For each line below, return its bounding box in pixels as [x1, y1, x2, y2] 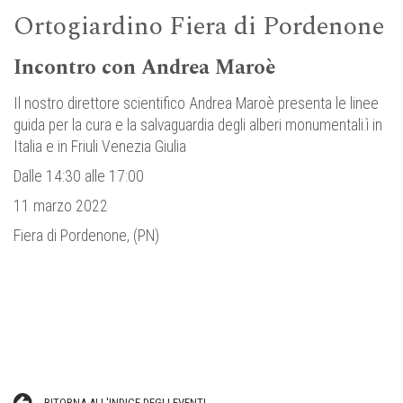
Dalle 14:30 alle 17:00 [13, 166, 144, 185]
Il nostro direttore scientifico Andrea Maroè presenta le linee [13, 94, 379, 112]
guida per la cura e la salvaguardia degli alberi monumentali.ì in [13, 115, 382, 134]
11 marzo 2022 [13, 196, 108, 215]
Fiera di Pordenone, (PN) [13, 226, 159, 245]
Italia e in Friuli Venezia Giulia [13, 137, 186, 156]
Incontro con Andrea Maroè [13, 51, 275, 83]
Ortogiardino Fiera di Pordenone [13, 6, 384, 46]
